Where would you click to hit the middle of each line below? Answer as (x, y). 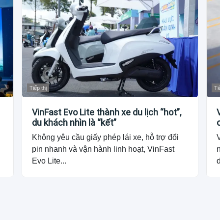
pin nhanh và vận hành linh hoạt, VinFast (103, 149)
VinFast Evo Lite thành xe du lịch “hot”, (107, 112)
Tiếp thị (38, 88)
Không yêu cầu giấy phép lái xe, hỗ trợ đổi (106, 137)
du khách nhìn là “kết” (74, 122)
